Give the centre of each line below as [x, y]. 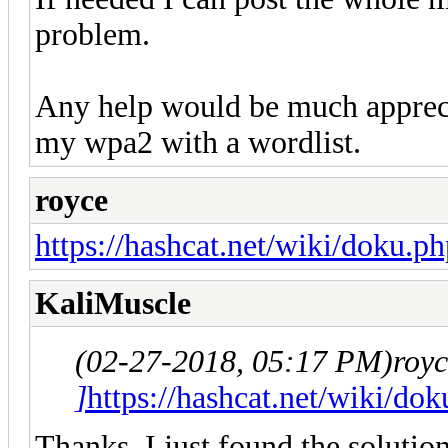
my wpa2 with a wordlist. [198, 142]
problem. [92, 34]
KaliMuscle [113, 303]
